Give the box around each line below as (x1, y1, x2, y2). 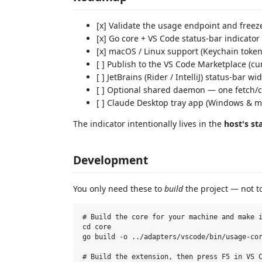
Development (73, 151, 148, 168)
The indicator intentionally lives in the (73, 118, 224, 129)
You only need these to (73, 182, 164, 194)
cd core (82, 223, 111, 232)
